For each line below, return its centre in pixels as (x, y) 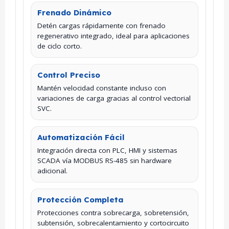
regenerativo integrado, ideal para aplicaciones (113, 36)
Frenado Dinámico (74, 12)
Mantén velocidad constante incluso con (102, 88)
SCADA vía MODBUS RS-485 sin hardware (105, 160)
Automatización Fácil (81, 137)
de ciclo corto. (60, 46)
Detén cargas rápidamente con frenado (101, 25)
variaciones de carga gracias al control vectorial (114, 98)
